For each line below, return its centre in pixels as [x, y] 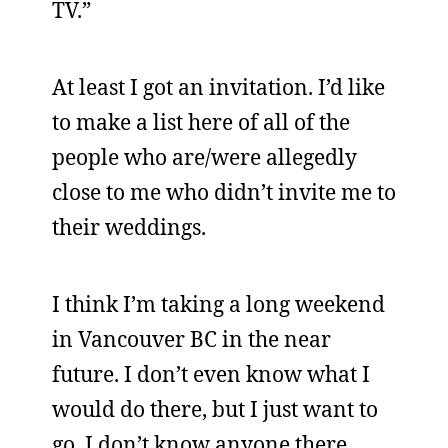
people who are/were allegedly [204, 157]
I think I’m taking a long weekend [218, 304]
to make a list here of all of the [201, 122]
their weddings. [129, 227]
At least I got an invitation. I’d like [218, 87]
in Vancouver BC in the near [191, 339]
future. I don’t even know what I [211, 374]
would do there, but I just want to [215, 409]
